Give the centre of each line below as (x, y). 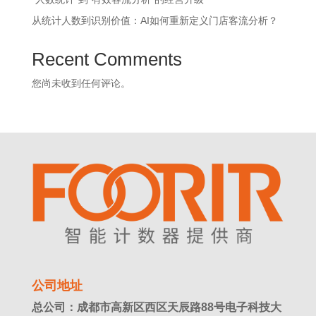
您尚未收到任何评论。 (81, 84)
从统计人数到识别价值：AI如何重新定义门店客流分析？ (154, 21)
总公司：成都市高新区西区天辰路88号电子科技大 (156, 307)
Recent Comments (107, 60)
